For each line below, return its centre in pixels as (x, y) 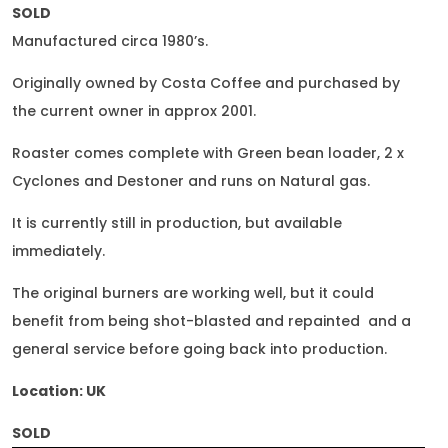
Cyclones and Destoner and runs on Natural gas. (191, 181)
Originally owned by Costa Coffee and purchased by (206, 83)
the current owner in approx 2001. (134, 111)
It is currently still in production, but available (177, 223)
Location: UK (59, 391)
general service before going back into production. (199, 349)
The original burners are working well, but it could (193, 293)
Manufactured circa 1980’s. (110, 41)
